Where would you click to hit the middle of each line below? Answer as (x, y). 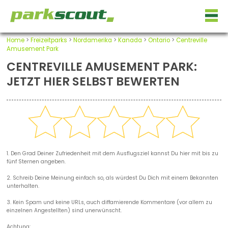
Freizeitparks (49, 40)
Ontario (159, 40)
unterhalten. (23, 186)
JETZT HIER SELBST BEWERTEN (93, 81)
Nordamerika (92, 40)
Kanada (130, 40)
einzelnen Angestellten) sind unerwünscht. (64, 211)
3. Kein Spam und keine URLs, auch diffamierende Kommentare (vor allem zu (109, 203)
